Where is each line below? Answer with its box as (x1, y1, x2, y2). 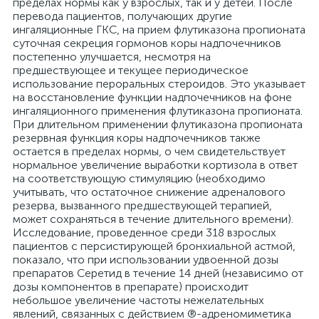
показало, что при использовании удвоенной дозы (13, 253, 278, 266)
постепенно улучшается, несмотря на (13, 50, 211, 63)
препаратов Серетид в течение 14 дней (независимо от (13, 266, 303, 280)
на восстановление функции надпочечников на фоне (13, 90, 292, 104)
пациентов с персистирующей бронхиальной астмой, (13, 239, 296, 253)
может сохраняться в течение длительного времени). (13, 212, 293, 226)
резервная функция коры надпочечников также (13, 131, 261, 145)
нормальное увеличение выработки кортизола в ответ (13, 158, 298, 172)
